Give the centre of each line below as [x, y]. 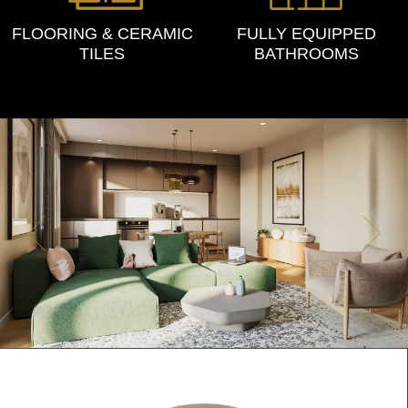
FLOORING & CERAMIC [102, 34]
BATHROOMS [306, 54]
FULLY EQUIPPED [306, 34]
